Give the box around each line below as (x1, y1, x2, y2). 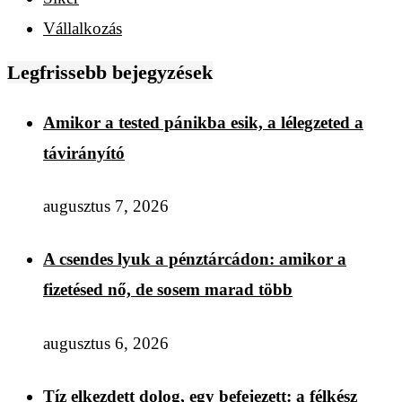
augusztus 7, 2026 (43, 197, 169, 216)
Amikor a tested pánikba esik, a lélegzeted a (43, 112, 363, 132)
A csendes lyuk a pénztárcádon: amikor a (43, 249, 346, 269)
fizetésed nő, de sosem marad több (43, 280, 293, 300)
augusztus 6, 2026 (43, 333, 169, 353)
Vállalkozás (43, 19, 122, 39)
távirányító (43, 143, 125, 162)
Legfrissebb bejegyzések (7, 61, 213, 84)
